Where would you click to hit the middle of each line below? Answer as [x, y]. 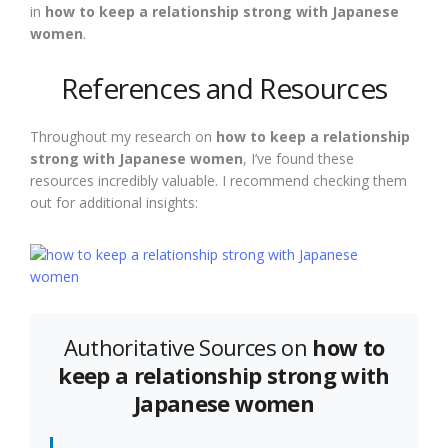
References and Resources [224, 88]
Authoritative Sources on [188, 347]
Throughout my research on [123, 136]
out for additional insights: [114, 202]
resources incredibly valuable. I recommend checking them [218, 180]
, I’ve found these [298, 158]
